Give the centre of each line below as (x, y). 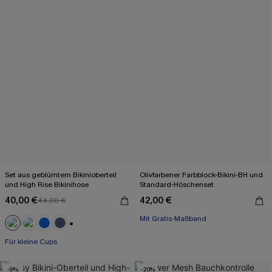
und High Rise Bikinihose (47, 185)
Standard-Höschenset (177, 185)
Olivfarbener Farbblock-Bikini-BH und (201, 175)
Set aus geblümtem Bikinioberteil (61, 175)
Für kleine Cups (31, 242)
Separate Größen (168, 233)
